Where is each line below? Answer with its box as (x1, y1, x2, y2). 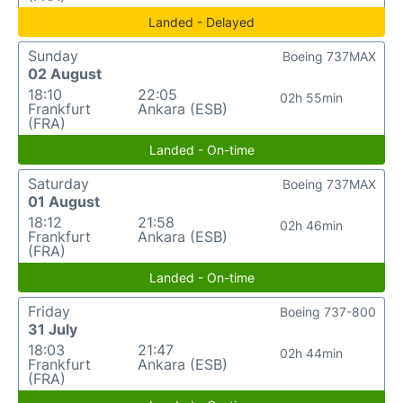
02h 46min (279, 217, 343, 233)
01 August (28, 192, 100, 210)
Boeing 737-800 (280, 303, 376, 319)
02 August (28, 64, 102, 83)
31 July (28, 319, 77, 338)
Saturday (28, 174, 89, 193)
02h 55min (279, 89, 343, 105)
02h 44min (279, 345, 343, 361)
